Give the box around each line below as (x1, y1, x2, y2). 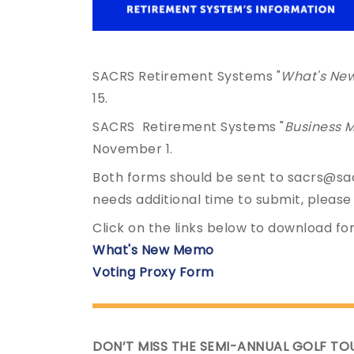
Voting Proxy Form (92, 263, 214, 281)
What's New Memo (92, 241, 214, 259)
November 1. (92, 140, 173, 158)
